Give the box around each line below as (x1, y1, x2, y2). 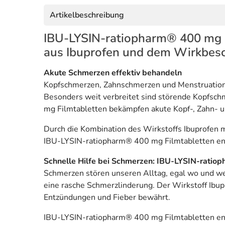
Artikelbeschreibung (50, 10, 124, 21)
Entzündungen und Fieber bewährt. (44, 192, 170, 203)
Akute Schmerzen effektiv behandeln (44, 67, 182, 79)
